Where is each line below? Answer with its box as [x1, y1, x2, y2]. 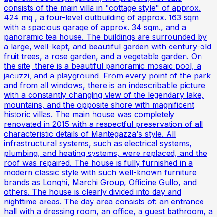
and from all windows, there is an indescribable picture [4, 80, 205, 90]
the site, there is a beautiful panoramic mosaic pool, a [4, 61, 201, 71]
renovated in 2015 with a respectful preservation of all [4, 119, 203, 129]
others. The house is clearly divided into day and [4, 186, 181, 197]
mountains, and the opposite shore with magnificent [4, 99, 194, 109]
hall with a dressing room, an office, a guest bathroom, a [4, 206, 213, 216]
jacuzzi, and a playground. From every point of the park [4, 70, 211, 80]
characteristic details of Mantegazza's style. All [4, 128, 176, 139]
